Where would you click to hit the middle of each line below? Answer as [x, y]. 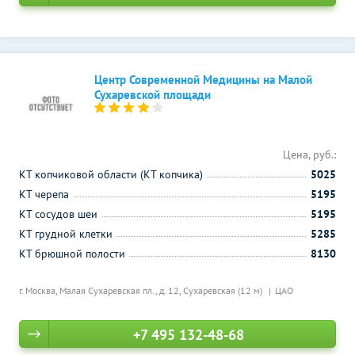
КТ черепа [44, 194]
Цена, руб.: [309, 155]
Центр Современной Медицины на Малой [203, 80]
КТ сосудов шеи [58, 214]
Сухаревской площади [153, 95]
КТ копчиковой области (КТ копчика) [111, 174]
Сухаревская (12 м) [224, 290]
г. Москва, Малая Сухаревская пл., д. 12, [101, 290]
